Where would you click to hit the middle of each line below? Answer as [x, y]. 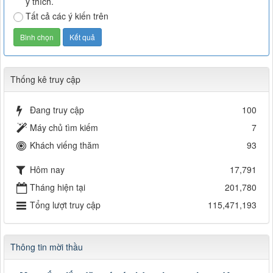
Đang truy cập [57, 109]
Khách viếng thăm [65, 145]
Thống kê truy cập [45, 79]
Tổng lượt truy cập [65, 204]
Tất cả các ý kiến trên [67, 16]
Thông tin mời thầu [47, 246]
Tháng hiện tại [58, 187]
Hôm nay [47, 169]
